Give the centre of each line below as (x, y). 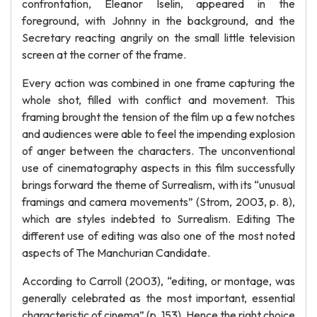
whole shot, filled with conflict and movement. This (158, 100)
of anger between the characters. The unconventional (158, 151)
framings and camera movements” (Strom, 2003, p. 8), (158, 202)
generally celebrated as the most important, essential (158, 298)
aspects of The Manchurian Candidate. (116, 253)
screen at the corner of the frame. (104, 54)
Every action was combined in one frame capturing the (158, 83)
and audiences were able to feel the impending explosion (158, 134)
